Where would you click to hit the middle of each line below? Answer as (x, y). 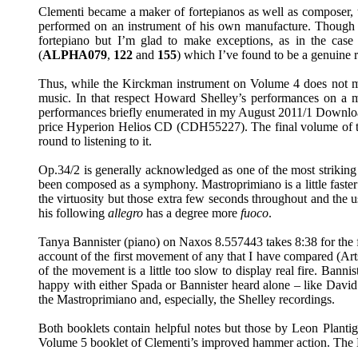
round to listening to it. (95, 141)
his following (73, 213)
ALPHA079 (75, 55)
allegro (125, 213)
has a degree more (192, 213)
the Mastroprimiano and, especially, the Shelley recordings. (187, 299)
